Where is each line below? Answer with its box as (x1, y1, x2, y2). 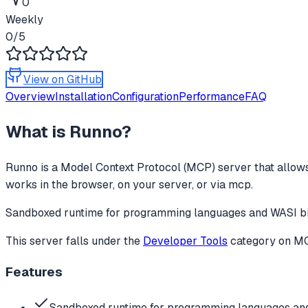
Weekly (5, 12, 43, 27)
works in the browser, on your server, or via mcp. (5, 177, 253, 192)
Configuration (112, 89, 179, 104)
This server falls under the (5, 233, 143, 248)
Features (5, 263, 63, 281)
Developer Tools (143, 233, 228, 248)
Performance (179, 89, 245, 104)
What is (5, 120, 69, 142)
